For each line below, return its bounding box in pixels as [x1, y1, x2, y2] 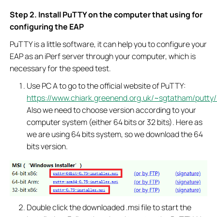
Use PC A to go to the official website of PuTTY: [27, 80, 186, 92]
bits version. [27, 141, 68, 152]
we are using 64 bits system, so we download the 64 [27, 129, 203, 140]
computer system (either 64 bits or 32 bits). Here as [27, 117, 203, 128]
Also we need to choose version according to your [27, 105, 197, 116]
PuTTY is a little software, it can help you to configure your [10, 39, 207, 50]
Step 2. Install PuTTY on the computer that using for [10, 9, 202, 20]
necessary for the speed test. [10, 63, 111, 74]
